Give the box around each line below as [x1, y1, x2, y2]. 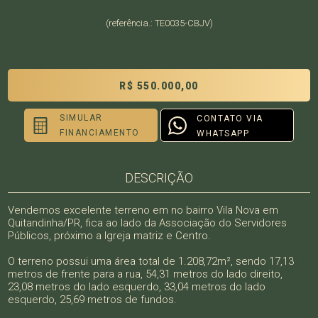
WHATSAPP [197, 128, 249, 138]
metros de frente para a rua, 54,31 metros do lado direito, [8, 268, 283, 280]
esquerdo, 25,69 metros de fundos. [8, 293, 177, 306]
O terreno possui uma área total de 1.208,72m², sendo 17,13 [8, 255, 295, 268]
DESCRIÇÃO [125, 170, 193, 185]
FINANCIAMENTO [60, 128, 140, 138]
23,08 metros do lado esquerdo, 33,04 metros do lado [8, 280, 266, 293]
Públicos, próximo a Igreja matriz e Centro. [8, 229, 212, 242]
